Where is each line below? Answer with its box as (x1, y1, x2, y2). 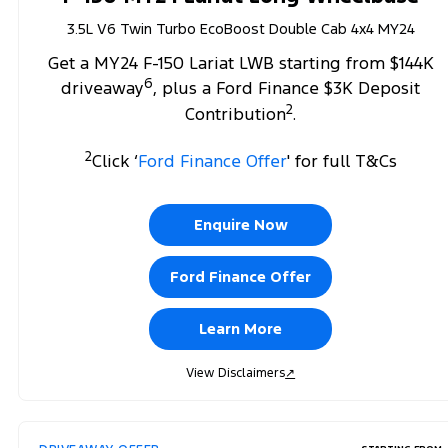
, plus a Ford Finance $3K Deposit (153, 77, 421, 100)
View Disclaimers (186, 364, 286, 381)
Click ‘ (91, 149, 138, 172)
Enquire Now (193, 214, 288, 234)
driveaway (61, 77, 145, 100)
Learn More (199, 318, 283, 338)
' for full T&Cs (286, 149, 397, 172)
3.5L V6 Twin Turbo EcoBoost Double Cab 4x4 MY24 (66, 18, 415, 38)
